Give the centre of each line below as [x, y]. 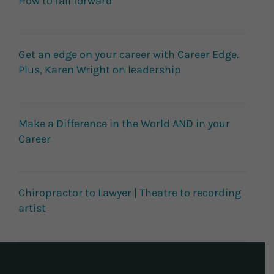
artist [32, 208]
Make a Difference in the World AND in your [124, 124]
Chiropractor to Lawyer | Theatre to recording [130, 193]
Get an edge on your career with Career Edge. [128, 55]
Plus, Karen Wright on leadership [100, 70]
